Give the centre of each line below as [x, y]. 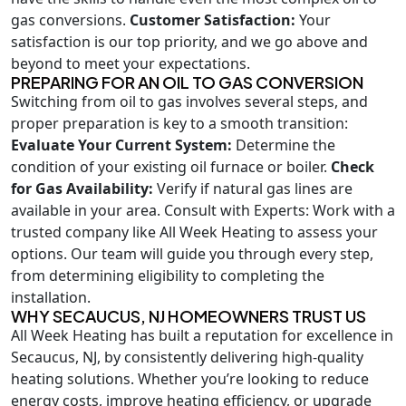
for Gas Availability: [82, 188]
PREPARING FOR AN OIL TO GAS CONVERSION [187, 82]
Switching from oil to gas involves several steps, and [189, 101]
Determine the [284, 145]
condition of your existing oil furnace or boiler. [171, 167]
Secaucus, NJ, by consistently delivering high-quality [187, 357]
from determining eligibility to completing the [168, 275]
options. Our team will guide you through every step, [192, 254]
